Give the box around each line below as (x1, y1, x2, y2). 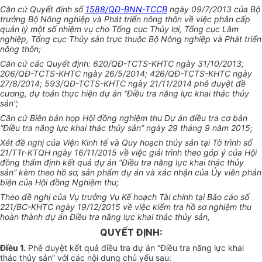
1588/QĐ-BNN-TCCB (85, 4, 167, 15)
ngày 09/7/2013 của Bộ (167, 4, 260, 15)
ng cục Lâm (194, 24, 239, 35)
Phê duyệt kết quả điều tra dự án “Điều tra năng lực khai (26, 243, 244, 253)
